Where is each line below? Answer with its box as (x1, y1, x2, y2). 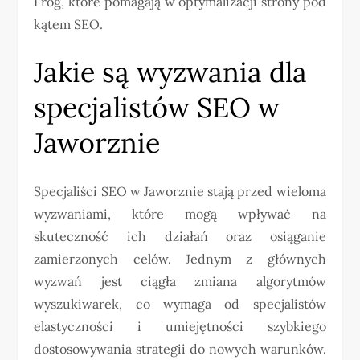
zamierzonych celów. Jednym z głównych (34, 251, 326, 268)
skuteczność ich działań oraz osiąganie (34, 228, 326, 245)
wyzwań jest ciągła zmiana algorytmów (34, 273, 326, 290)
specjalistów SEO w (34, 90, 280, 125)
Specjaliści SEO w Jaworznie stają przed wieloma (34, 183, 326, 200)
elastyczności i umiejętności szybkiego (34, 318, 326, 335)
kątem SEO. (34, 16, 104, 33)
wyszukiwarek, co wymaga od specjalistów (34, 296, 326, 313)
